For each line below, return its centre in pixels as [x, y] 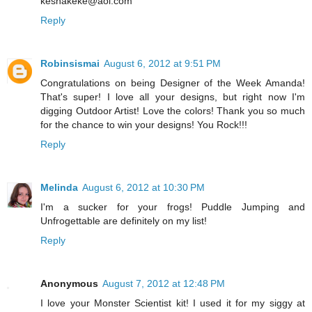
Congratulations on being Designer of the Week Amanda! [173, 83]
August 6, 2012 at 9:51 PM [162, 64]
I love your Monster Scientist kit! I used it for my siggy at [173, 303]
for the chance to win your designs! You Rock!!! [144, 125]
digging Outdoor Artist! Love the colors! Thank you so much [173, 111]
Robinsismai [70, 64]
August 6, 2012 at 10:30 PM [143, 188]
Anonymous [69, 284]
